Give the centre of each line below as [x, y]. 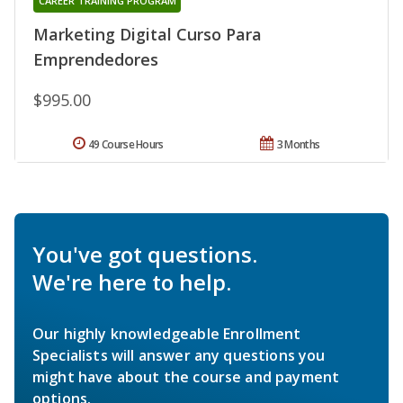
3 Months [298, 144]
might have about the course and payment [186, 376]
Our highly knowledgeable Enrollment [167, 333]
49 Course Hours [126, 144]
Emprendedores [96, 59]
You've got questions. [145, 254]
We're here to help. [132, 282]
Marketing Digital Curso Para [148, 34]
